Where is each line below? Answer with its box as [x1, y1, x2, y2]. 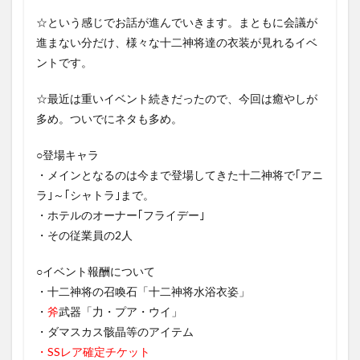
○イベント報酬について [36, 264, 155, 278]
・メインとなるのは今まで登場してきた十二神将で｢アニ [36, 167, 323, 182]
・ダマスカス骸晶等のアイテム [36, 324, 194, 338]
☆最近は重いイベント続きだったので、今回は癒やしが [36, 91, 317, 105]
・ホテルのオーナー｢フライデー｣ [36, 207, 205, 222]
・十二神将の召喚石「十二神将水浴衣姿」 [36, 284, 250, 298]
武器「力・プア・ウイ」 [59, 304, 182, 318]
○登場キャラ [36, 147, 99, 162]
